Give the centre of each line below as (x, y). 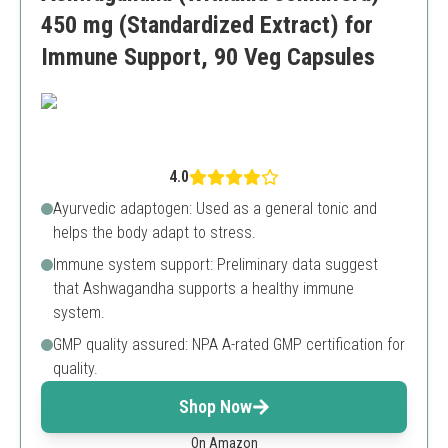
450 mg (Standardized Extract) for (207, 25)
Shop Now (215, 406)
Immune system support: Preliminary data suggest (215, 264)
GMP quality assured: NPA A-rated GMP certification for (229, 344)
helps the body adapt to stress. (154, 232)
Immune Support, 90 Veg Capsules (208, 57)
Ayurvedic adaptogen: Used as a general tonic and (215, 208)
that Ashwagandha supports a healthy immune (203, 288)
